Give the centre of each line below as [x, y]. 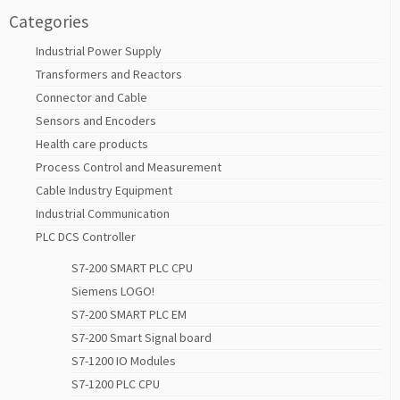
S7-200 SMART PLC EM [129, 315]
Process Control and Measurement [129, 167]
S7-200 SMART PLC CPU [132, 268]
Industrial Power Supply [99, 51]
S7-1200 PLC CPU [116, 384]
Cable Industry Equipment [104, 191]
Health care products [92, 144]
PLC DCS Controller [86, 237]
